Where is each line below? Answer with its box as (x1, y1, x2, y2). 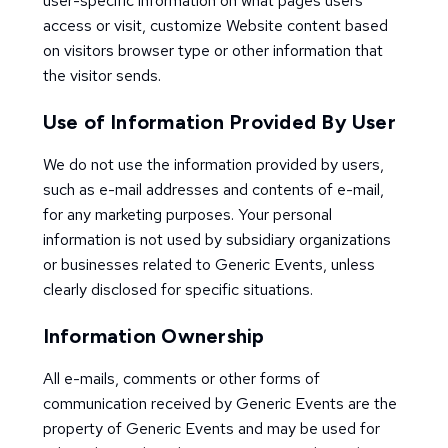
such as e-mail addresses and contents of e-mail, (42, 179, 384, 200)
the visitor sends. (42, 65, 161, 86)
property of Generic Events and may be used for (42, 418, 380, 439)
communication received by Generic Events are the (42, 393, 397, 414)
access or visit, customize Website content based (42, 15, 388, 36)
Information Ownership (42, 324, 265, 348)
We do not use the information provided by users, (42, 154, 384, 175)
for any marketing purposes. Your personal (42, 204, 332, 225)
